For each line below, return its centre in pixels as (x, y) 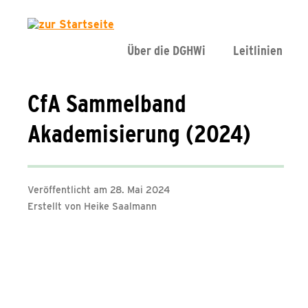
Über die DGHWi (166, 51)
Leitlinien (258, 51)
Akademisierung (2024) (139, 133)
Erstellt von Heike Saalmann (92, 206)
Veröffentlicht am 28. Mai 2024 (99, 190)
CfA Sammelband (107, 103)
